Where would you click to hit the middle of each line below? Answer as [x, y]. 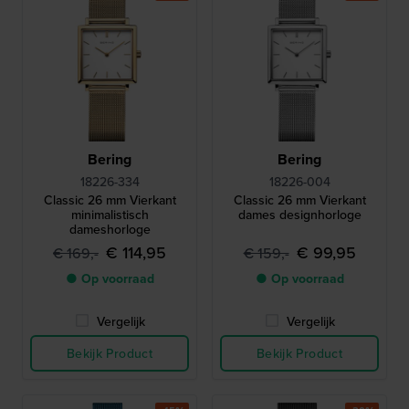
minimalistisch [110, 214]
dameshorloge [110, 229]
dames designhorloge [299, 214]
